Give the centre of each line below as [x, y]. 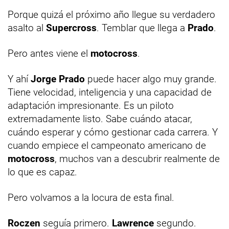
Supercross [71, 28]
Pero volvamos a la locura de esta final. [91, 197]
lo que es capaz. [42, 172]
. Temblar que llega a [142, 28]
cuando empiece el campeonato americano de [107, 145]
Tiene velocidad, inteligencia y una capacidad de [110, 92]
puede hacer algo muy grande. [151, 79]
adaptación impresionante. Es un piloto [91, 105]
